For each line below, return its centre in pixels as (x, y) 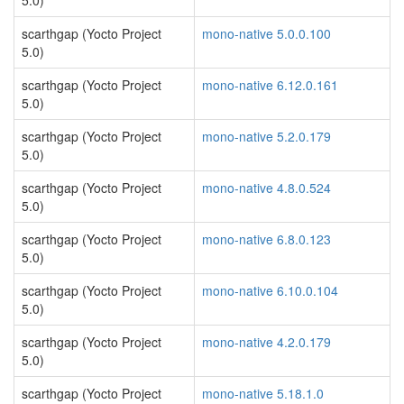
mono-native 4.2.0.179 (266, 342)
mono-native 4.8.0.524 (266, 188)
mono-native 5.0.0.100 (266, 33)
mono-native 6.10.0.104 (270, 290)
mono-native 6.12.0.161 (270, 85)
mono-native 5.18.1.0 (263, 393)
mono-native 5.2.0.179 (266, 136)
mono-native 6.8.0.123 (266, 239)
